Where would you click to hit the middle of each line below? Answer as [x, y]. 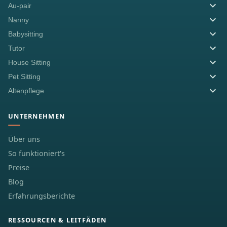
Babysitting [26, 34]
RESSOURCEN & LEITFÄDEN [58, 220]
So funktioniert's [36, 153]
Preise [19, 167]
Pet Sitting [24, 76]
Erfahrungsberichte [42, 196]
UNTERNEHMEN [37, 116]
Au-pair [20, 5]
